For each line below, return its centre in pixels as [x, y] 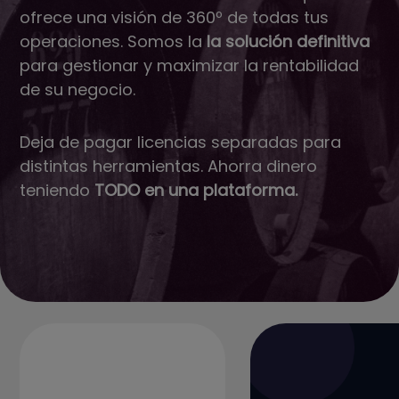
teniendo [57, 190]
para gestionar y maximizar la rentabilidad [190, 65]
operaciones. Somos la [114, 41]
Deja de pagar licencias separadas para [181, 142]
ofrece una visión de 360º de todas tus [175, 17]
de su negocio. [78, 90]
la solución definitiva [289, 41]
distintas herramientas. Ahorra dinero [169, 166]
